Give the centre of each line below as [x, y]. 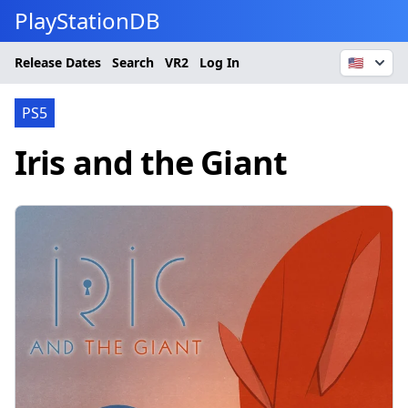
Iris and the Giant [151, 163]
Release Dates [58, 62]
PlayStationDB [87, 20]
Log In [219, 62]
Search [133, 62]
